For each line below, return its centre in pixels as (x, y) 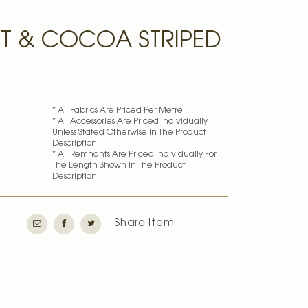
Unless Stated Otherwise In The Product (129, 133)
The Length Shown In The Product (119, 166)
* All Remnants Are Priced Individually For (134, 155)
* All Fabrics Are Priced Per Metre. (118, 111)
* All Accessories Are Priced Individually (130, 122)
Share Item (144, 224)
